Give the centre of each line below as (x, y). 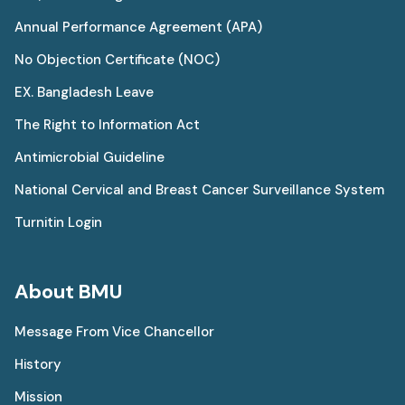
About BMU (68, 291)
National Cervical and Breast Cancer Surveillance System (199, 189)
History (38, 364)
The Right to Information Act (107, 124)
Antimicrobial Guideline (89, 157)
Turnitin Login (58, 222)
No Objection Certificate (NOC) (117, 59)
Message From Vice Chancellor (114, 331)
